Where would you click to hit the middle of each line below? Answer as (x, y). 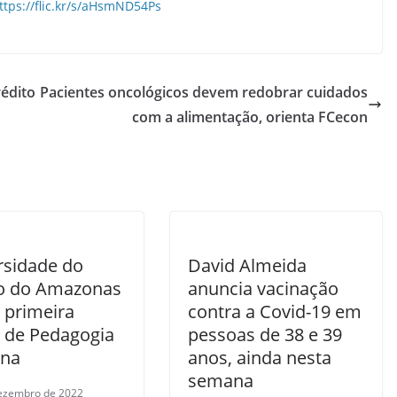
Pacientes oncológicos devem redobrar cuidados (204, 92)
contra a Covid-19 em (275, 311)
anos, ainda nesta (260, 357)
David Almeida (247, 265)
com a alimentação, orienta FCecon (250, 117)
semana (221, 380)
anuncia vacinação (263, 288)
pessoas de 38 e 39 (265, 334)
